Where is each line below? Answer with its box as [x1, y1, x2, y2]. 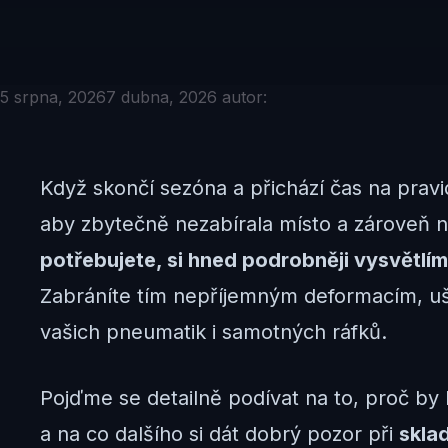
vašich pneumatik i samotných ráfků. [40, 320, 387, 344]
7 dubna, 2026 [106, 87, 217, 107]
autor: [222, 87, 267, 107]
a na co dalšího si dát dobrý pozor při [40, 422, 399, 446]
